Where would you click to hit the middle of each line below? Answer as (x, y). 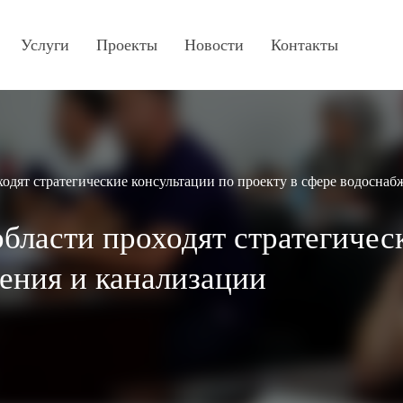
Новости (214, 45)
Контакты (304, 45)
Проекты (126, 45)
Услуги (45, 45)
